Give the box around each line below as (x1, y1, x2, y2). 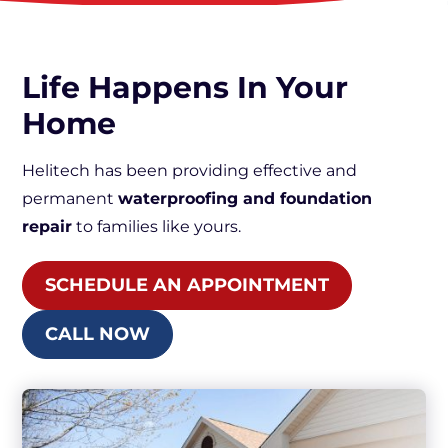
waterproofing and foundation (118, 189, 372, 208)
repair (22, 217, 72, 236)
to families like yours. (72, 217, 241, 236)
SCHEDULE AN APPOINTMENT (45, 274, 329, 296)
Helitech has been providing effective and (22, 161, 357, 180)
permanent (22, 189, 118, 208)
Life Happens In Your (22, 69, 348, 106)
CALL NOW (45, 323, 150, 345)
